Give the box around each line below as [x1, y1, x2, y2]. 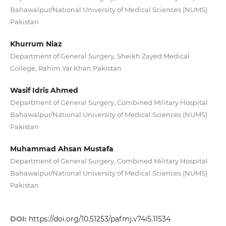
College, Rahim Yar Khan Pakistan [10, 64, 122, 73]
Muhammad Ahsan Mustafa [10, 144, 114, 154]
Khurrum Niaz [10, 39, 62, 49]
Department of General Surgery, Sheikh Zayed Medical [10, 52, 190, 61]
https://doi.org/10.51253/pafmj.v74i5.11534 [28, 214, 171, 224]
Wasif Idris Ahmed [10, 86, 78, 95]
